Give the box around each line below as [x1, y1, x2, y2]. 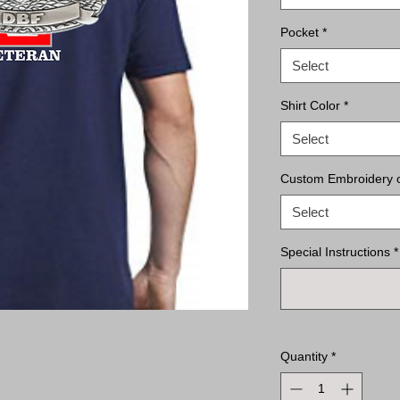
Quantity [280, 349, 328, 363]
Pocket [280, 25, 319, 39]
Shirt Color [280, 98, 340, 112]
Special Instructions [280, 245, 390, 259]
